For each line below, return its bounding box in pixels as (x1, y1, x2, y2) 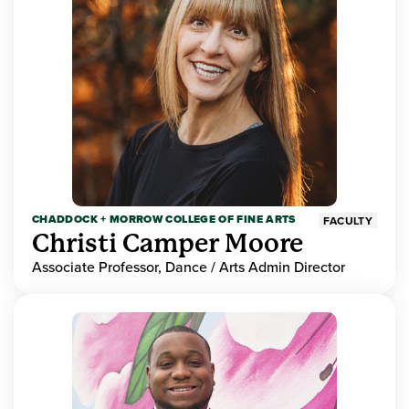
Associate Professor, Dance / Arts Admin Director (32, 257, 345, 278)
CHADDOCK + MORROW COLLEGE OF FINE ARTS (32, 211, 296, 228)
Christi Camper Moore (32, 228, 303, 259)
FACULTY (323, 213, 372, 229)
